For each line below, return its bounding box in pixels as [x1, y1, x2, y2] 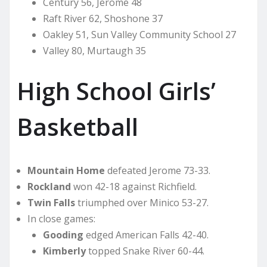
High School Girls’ [17, 74, 216, 108]
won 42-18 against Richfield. [71, 180, 197, 194]
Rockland [27, 180, 71, 194]
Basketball [17, 110, 138, 144]
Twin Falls [27, 196, 75, 210]
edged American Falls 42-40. [83, 228, 209, 242]
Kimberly [42, 244, 86, 258]
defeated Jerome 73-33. [105, 164, 210, 178]
